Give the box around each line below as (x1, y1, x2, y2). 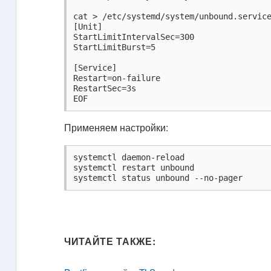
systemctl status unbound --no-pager (73, 173, 243, 183)
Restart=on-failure (73, 73, 161, 83)
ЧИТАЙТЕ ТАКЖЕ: (64, 234, 156, 249)
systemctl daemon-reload (73, 152, 185, 163)
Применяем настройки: (64, 120, 169, 134)
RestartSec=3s (73, 83, 137, 93)
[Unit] (73, 21, 103, 31)
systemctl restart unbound (73, 163, 195, 173)
